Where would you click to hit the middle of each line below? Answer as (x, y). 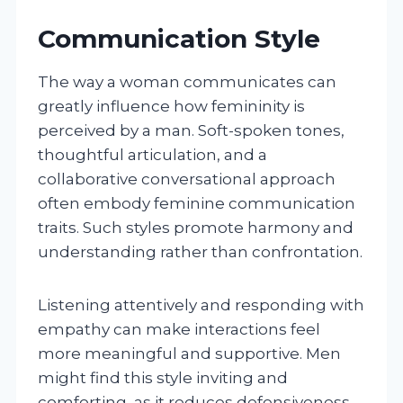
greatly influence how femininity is (171, 106)
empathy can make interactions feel (179, 329)
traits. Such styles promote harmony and (196, 227)
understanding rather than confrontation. (200, 251)
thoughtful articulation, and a (152, 154)
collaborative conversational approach (187, 179)
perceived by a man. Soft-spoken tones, (191, 130)
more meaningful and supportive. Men (189, 353)
